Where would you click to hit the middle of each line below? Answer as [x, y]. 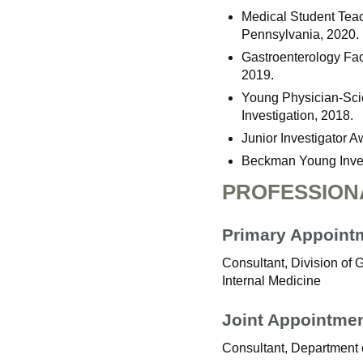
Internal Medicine [271, 281]
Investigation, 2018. [297, 116]
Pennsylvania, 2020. [300, 35]
